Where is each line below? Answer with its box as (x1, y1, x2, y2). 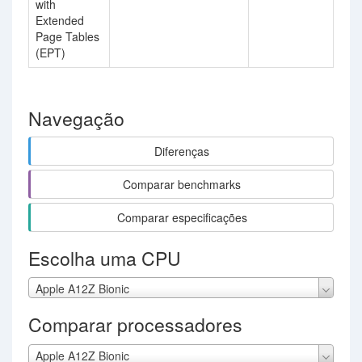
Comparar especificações (116, 209, 247, 225)
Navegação (28, 105, 124, 132)
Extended (36, 12, 84, 28)
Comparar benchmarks (123, 176, 241, 192)
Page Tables (36, 28, 99, 44)
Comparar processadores (28, 311, 242, 339)
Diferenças (154, 143, 209, 159)
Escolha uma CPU (28, 245, 181, 271)
